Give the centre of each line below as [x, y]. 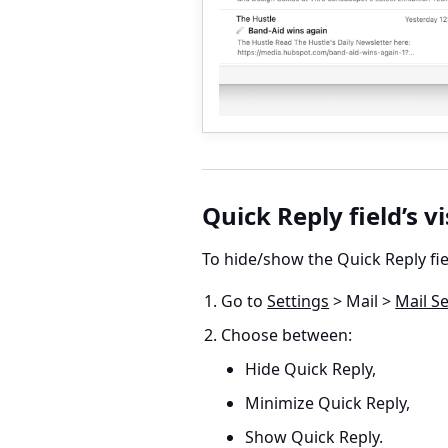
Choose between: [287, 334]
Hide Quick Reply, [311, 368]
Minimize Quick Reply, [328, 402]
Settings [298, 300]
